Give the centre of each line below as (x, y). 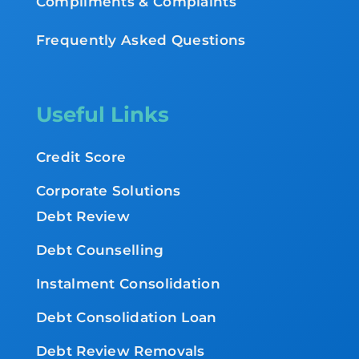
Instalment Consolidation (128, 283)
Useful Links (102, 114)
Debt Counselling (100, 250)
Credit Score (81, 157)
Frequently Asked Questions (141, 40)
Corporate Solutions (108, 190)
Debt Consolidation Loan (126, 317)
